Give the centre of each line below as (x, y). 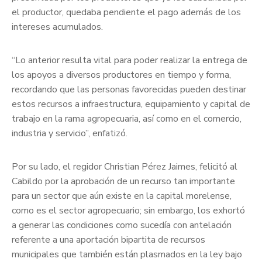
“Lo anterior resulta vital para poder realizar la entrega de (130, 61)
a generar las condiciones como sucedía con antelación (122, 225)
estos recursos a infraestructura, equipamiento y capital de (131, 104)
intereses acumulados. (57, 27)
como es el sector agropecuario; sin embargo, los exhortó (128, 211)
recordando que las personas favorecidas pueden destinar (129, 90)
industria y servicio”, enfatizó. (70, 134)
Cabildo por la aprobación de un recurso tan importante (123, 182)
